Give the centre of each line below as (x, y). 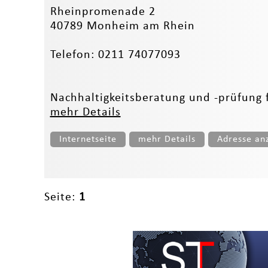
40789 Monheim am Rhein (122, 26)
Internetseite (88, 139)
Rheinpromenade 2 (103, 12)
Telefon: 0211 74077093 (115, 55)
